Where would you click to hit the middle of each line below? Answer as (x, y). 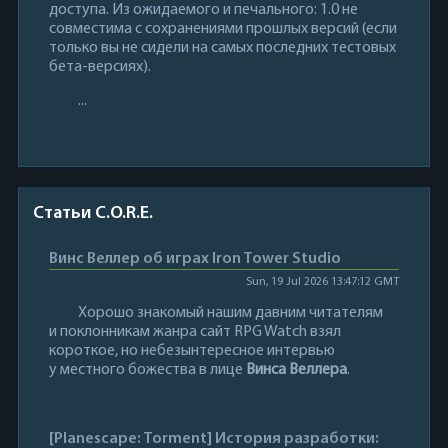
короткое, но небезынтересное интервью (191, 350)
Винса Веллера (296, 369)
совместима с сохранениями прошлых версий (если (222, 28)
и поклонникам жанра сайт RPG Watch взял (194, 331)
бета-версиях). (99, 66)
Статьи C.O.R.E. (92, 213)
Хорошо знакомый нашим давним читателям (230, 312)
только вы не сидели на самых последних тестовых (222, 47)
